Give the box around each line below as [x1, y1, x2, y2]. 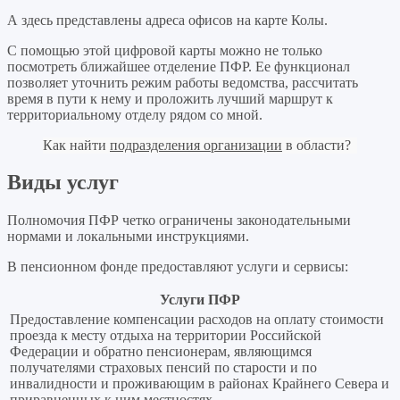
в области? [282, 137, 351, 153]
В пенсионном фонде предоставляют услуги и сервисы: [7, 259, 348, 275]
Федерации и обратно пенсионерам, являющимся [10, 344, 312, 360]
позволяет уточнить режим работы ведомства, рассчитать [7, 74, 358, 90]
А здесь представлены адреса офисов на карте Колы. [7, 12, 328, 28]
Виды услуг [7, 171, 119, 195]
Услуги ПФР [160, 292, 240, 308]
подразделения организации [110, 137, 282, 153]
